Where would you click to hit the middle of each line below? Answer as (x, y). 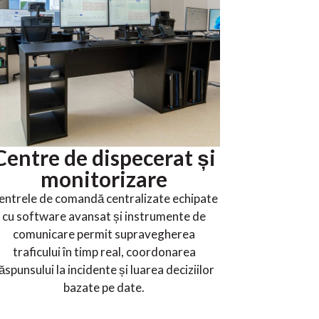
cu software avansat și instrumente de (104, 216)
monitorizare (104, 179)
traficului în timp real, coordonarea (104, 252)
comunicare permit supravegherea (104, 234)
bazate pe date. (104, 288)
